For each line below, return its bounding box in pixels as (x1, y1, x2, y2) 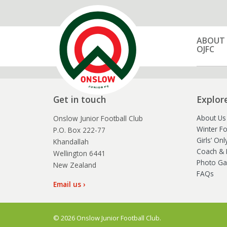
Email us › (53, 179, 86, 189)
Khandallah (53, 137, 89, 146)
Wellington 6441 (53, 148, 105, 158)
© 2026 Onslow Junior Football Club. (53, 213, 161, 222)
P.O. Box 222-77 (53, 125, 105, 135)
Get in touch (53, 93, 106, 105)
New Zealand (53, 160, 96, 170)
